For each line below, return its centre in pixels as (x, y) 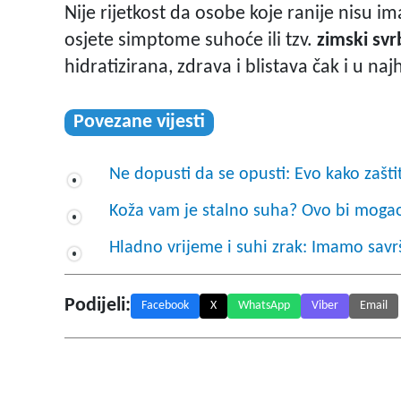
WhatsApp (264, 306)
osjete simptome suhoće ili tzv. (191, 41)
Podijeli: (98, 306)
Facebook (165, 306)
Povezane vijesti (139, 123)
